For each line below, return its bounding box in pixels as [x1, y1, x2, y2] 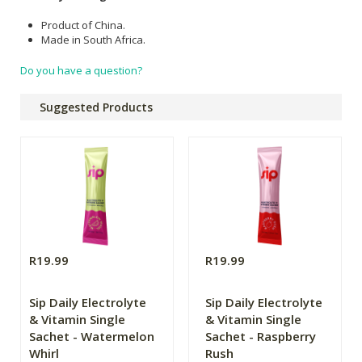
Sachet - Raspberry [205, 327, 317, 344]
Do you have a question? [20, 62, 142, 78]
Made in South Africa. [41, 32, 145, 47]
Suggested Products [40, 99, 153, 115]
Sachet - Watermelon [29, 327, 154, 344]
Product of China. [41, 18, 125, 32]
